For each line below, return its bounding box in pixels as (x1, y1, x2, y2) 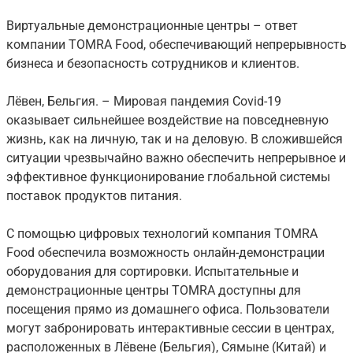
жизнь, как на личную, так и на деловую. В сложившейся (6, 132, 343, 147)
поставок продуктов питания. (6, 188, 185, 204)
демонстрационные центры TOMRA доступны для (6, 283, 301, 299)
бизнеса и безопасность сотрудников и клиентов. (6, 56, 299, 72)
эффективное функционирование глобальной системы (6, 169, 330, 185)
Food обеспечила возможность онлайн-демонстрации (6, 245, 325, 261)
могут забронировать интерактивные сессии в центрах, (6, 321, 334, 336)
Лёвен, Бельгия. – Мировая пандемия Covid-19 (6, 94, 281, 110)
